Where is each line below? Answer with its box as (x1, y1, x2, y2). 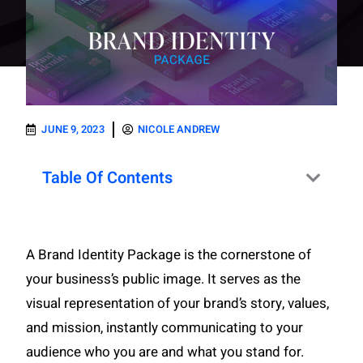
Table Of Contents (42, 166, 173, 190)
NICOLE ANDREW (137, 121, 220, 137)
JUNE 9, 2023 (41, 121, 105, 137)
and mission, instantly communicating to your (26, 317, 304, 338)
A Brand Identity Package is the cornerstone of (26, 244, 312, 265)
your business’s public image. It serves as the (26, 268, 301, 289)
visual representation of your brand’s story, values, (26, 293, 330, 314)
